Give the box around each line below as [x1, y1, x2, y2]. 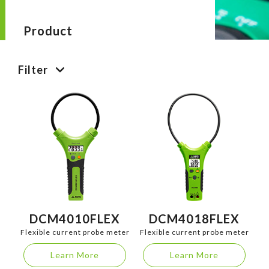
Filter [18, 63, 48, 77]
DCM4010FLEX [29, 211, 120, 226]
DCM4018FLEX [149, 211, 240, 226]
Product [23, 23, 73, 38]
